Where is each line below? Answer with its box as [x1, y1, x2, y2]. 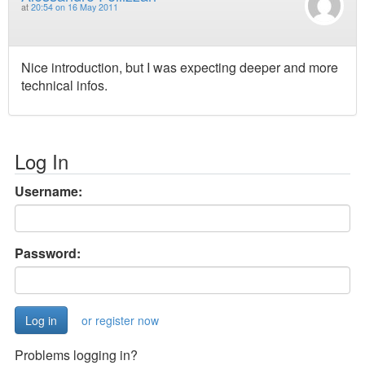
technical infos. [21, 76, 108, 95]
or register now [81, 312, 159, 329]
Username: [15, 182, 82, 201]
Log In [15, 147, 68, 176]
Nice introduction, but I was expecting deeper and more [21, 58, 338, 77]
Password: [15, 244, 81, 263]
